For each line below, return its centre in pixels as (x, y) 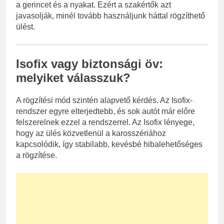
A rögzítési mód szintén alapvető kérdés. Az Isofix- (104, 100)
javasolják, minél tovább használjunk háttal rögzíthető (110, 16)
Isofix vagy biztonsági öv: (89, 64)
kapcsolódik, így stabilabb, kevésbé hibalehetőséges (109, 144)
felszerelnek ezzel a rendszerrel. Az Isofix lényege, (105, 122)
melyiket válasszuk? (73, 78)
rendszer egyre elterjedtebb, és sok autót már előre (105, 111)
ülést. (25, 27)
